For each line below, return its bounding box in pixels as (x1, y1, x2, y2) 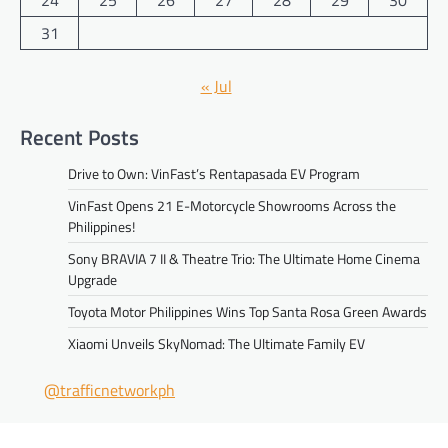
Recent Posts (20, 121, 139, 154)
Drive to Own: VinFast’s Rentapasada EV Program (68, 163, 360, 185)
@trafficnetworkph (44, 378, 175, 403)
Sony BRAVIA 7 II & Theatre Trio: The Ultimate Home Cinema (68, 248, 420, 270)
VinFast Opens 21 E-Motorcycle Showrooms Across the (68, 195, 396, 217)
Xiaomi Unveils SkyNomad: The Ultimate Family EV (68, 333, 365, 355)
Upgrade (68, 269, 117, 291)
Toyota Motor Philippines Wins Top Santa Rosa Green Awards (68, 301, 427, 323)
